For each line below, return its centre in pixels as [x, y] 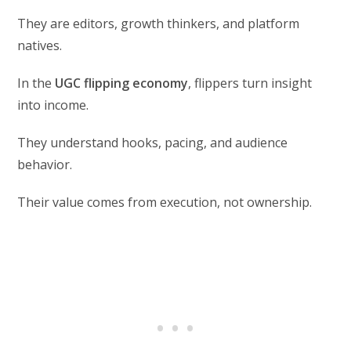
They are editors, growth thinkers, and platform [159, 23]
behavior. [45, 164]
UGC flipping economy [122, 83]
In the [36, 83]
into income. [53, 105]
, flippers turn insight [250, 83]
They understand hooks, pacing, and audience [153, 142]
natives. [40, 45]
